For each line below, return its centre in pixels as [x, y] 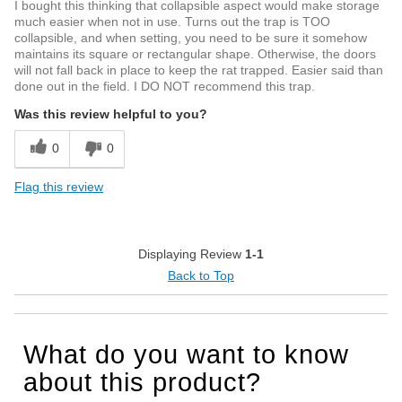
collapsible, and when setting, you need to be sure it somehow [191, 37]
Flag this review [59, 186]
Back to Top [201, 275]
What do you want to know [186, 354]
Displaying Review [192, 253]
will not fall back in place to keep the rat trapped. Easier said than [199, 70]
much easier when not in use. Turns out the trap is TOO [172, 21]
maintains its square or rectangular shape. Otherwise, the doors [195, 53]
